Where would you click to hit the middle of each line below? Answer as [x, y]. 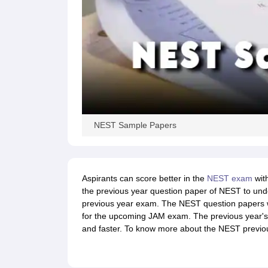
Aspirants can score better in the [144, 179]
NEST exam [229, 179]
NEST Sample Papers [135, 125]
